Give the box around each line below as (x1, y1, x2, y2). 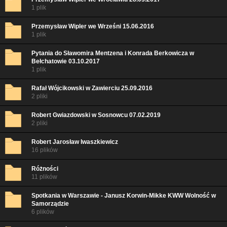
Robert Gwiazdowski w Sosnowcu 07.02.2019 (31, 111, 161, 119)
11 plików (31, 173, 57, 180)
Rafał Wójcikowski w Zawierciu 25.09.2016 (31, 85, 153, 92)
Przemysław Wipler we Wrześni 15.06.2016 (31, 23, 154, 30)
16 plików (31, 146, 58, 154)
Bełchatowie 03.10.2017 (31, 58, 100, 65)
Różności (31, 165, 58, 172)
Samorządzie (31, 200, 69, 207)
